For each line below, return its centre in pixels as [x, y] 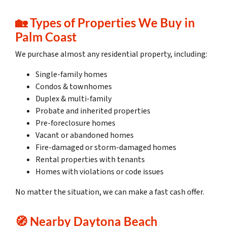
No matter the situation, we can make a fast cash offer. [110, 192]
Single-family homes [71, 75]
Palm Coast [46, 37]
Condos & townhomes [74, 87]
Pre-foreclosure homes [75, 123]
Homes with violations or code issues [100, 172]
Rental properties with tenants [90, 160]
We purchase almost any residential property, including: [111, 54]
